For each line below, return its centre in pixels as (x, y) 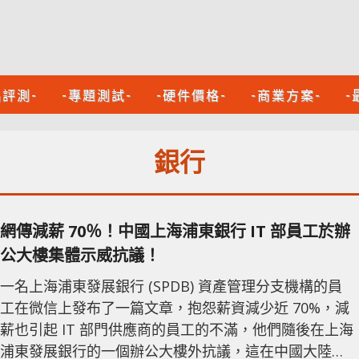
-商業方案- (286, 95)
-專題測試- (97, 95)
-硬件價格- (192, 95)
